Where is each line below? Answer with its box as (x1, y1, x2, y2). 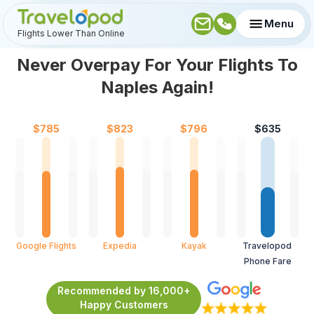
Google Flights (15, 240, 76, 251)
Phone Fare (244, 255, 292, 266)
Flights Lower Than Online (18, 27, 125, 39)
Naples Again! (100, 76, 214, 97)
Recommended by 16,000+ (57, 284, 190, 296)
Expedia (103, 240, 137, 251)
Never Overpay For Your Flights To (16, 54, 298, 75)
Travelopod (242, 240, 294, 251)
